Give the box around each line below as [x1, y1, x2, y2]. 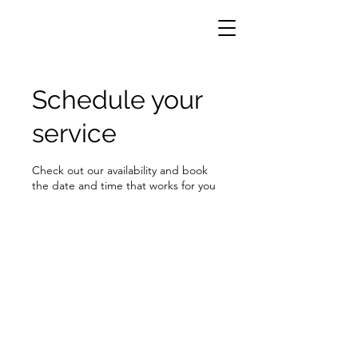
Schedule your [32, 85, 202, 114]
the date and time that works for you [32, 178, 216, 193]
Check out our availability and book [32, 163, 208, 177]
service [32, 118, 117, 148]
